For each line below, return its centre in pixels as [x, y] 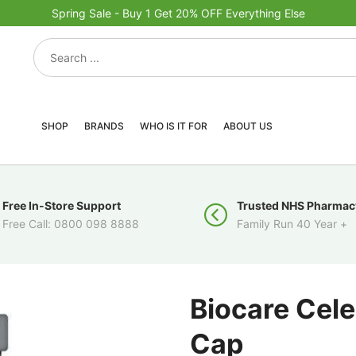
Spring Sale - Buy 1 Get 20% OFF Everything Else [178, 13]
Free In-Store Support [62, 205]
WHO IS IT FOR [173, 126]
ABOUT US [248, 126]
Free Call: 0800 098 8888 [71, 224]
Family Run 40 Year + [292, 224]
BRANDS [104, 126]
